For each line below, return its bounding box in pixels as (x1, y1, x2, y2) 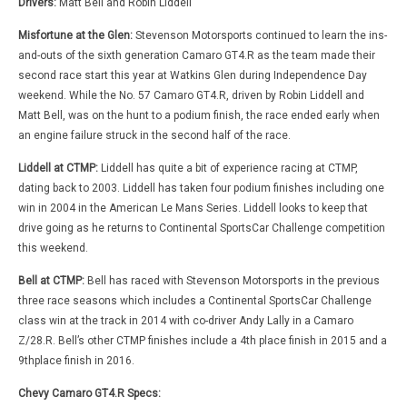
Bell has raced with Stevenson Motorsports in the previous (87, 273, 380, 287)
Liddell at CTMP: (18, 161, 101, 174)
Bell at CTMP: (18, 273, 87, 287)
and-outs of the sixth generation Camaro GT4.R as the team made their (18, 48, 375, 62)
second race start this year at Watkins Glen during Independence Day (18, 68, 367, 82)
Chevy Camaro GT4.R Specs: (18, 386, 161, 400)
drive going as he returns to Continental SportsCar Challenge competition (18, 221, 385, 234)
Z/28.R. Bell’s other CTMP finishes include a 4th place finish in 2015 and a (18, 333, 387, 347)
